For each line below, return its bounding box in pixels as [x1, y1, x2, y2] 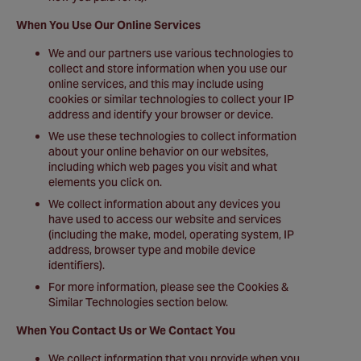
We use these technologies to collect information [48, 129, 297, 143]
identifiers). [48, 258, 105, 272]
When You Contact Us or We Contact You [16, 323, 235, 338]
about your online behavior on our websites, [48, 144, 268, 159]
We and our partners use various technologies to [48, 46, 293, 60]
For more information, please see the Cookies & [48, 280, 288, 294]
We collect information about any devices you [48, 197, 280, 211]
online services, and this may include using [48, 77, 263, 91]
